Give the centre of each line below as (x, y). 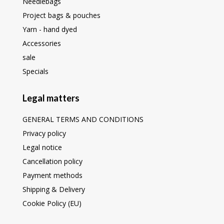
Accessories (41, 43)
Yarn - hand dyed (49, 29)
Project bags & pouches (61, 15)
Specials (35, 71)
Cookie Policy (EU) (52, 203)
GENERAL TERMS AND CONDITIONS (83, 119)
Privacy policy (44, 133)
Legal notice (42, 147)
